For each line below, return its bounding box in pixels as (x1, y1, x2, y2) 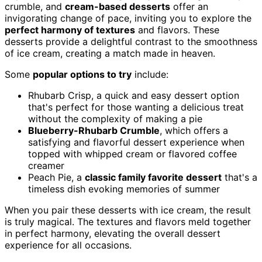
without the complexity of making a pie (28, 113, 202, 125)
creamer (28, 160, 64, 172)
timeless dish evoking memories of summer (28, 183, 220, 195)
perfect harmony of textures (5, 24, 135, 36)
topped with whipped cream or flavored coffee (28, 148, 237, 160)
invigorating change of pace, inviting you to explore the (5, 12, 251, 25)
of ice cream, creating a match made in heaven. (5, 47, 215, 60)
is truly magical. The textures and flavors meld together (5, 216, 251, 228)
